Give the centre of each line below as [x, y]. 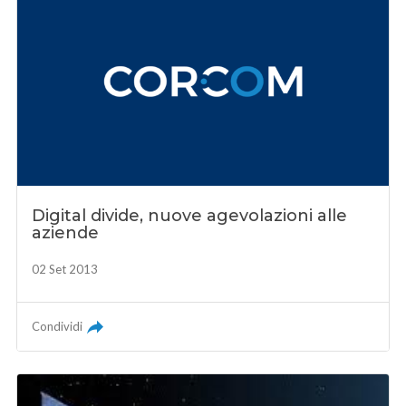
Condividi [58, 326]
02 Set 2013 [65, 269]
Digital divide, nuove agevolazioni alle [190, 215]
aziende [66, 232]
